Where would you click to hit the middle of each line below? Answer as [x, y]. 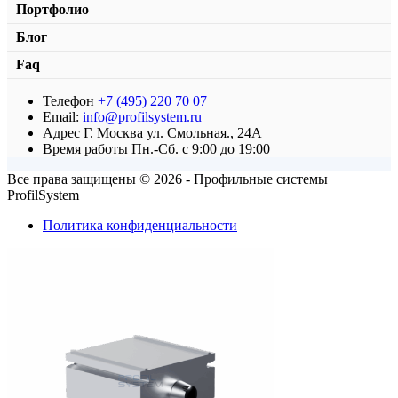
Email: [63, 116]
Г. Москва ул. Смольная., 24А [173, 132]
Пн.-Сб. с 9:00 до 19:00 [201, 148]
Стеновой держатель [71, 102]
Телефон [70, 100]
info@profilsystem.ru [142, 116]
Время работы [87, 148]
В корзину [130, 135]
